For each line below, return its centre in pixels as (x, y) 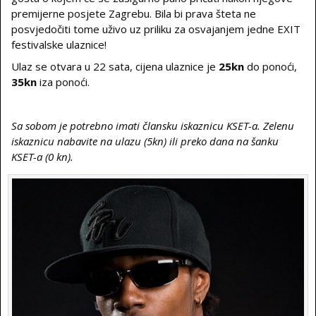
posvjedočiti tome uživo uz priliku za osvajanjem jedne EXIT (156, 29)
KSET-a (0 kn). (42, 157)
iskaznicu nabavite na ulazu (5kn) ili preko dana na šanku (145, 141)
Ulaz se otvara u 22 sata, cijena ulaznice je (115, 66)
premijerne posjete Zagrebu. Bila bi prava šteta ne (134, 13)
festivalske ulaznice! (59, 44)
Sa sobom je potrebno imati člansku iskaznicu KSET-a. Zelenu (153, 126)
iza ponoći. (65, 82)
